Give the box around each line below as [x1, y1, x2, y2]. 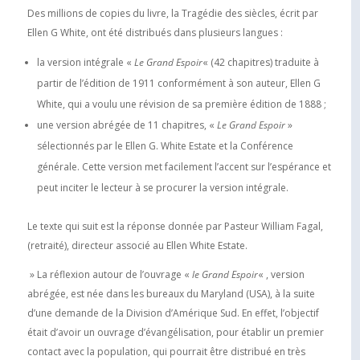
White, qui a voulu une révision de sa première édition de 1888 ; [36, 96, 326, 111]
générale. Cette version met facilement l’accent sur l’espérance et [36, 159, 331, 174]
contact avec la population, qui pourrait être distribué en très [27, 344, 305, 358]
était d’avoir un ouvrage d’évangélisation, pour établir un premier [27, 325, 324, 339]
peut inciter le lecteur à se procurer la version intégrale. [36, 180, 288, 194]
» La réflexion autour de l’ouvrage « [27, 267, 192, 281]
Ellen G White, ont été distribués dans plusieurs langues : [27, 25, 283, 39]
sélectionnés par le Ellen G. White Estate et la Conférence [36, 138, 293, 153]
